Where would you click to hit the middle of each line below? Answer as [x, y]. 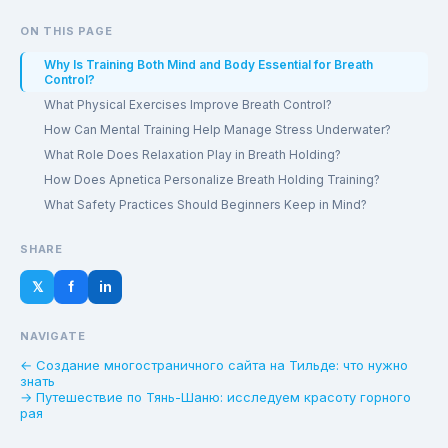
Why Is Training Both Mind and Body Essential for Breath [208, 64]
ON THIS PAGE [66, 31]
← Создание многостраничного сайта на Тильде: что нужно [214, 365]
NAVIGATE [53, 336]
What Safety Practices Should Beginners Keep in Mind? [205, 204]
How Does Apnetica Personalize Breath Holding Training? [212, 179]
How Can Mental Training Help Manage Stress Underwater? [217, 129]
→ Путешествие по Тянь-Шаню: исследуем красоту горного [215, 397]
